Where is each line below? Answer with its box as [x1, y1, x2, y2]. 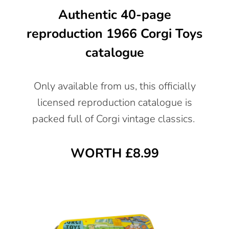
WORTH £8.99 [70, 144, 159, 162]
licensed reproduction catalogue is [37, 95, 192, 109]
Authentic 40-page [58, 6, 171, 24]
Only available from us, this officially [33, 79, 196, 93]
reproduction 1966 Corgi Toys [27, 25, 202, 42]
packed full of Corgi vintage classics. [32, 111, 197, 126]
